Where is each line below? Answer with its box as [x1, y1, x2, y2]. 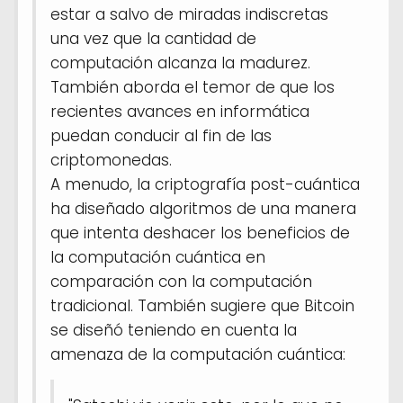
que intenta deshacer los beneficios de [50, 221, 350, 244]
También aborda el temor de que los [50, 76, 335, 98]
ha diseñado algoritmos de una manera [50, 197, 356, 219]
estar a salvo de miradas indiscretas [50, 3, 328, 25]
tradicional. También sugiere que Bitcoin [50, 294, 354, 317]
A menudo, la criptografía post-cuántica [50, 173, 360, 195]
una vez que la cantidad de [50, 27, 256, 49]
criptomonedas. [50, 148, 172, 171]
